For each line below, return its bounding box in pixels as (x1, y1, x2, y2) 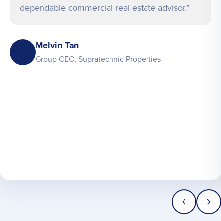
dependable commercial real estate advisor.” (20, 2, 190, 13)
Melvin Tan (36, 40, 79, 51)
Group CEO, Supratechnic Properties (36, 54, 161, 64)
